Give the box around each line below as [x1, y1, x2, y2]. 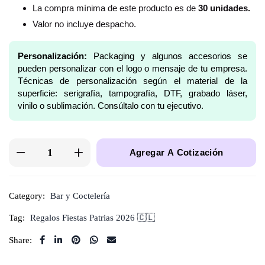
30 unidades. [198, 3, 250, 13]
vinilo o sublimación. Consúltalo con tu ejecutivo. [18, 101, 203, 111]
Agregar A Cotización [129, 147, 224, 157]
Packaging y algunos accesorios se [87, 51, 247, 61]
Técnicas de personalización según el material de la [18, 76, 247, 86]
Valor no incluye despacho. [33, 19, 136, 29]
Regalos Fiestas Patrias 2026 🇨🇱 [30, 213, 155, 222]
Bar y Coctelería [50, 191, 110, 201]
